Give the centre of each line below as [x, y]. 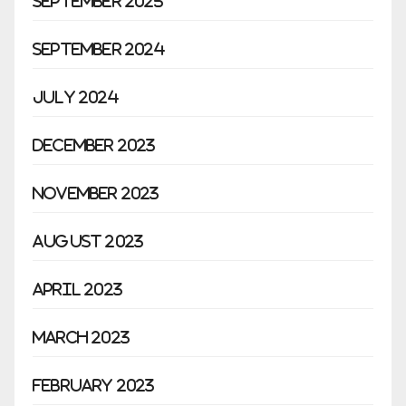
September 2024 [99, 49]
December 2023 [94, 145]
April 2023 [77, 290]
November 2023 [96, 193]
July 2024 [76, 97]
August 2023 [88, 242]
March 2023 [81, 338]
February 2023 [94, 386]
